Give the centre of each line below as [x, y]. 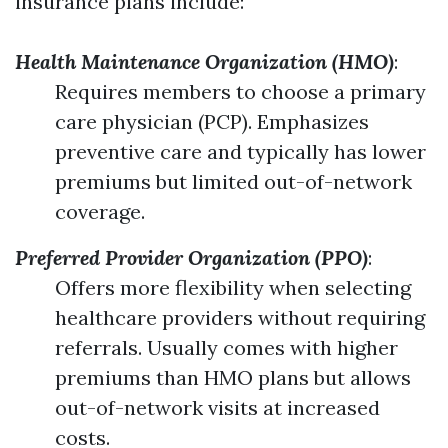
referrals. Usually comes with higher [226, 347]
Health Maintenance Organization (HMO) [204, 61]
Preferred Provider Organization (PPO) [191, 257]
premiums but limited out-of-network [233, 181]
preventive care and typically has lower [240, 151]
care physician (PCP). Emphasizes [212, 121]
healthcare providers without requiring [240, 317]
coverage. [100, 211]
